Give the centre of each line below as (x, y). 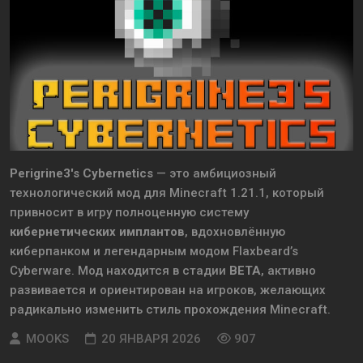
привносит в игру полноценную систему (129, 213)
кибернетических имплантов (97, 232)
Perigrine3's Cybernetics (81, 174)
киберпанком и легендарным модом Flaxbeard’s (154, 252)
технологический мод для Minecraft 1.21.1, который (167, 193)
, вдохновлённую (235, 232)
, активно (288, 271)
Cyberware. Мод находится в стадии (120, 271)
